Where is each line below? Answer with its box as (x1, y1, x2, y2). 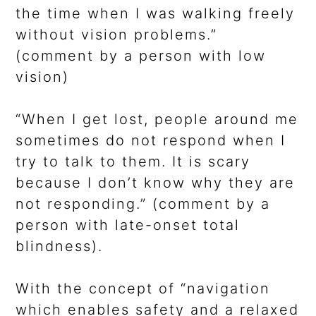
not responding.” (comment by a (16, 195, 271, 213)
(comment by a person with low (16, 47, 267, 65)
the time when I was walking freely (16, 5, 296, 23)
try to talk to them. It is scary (16, 153, 251, 171)
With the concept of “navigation (16, 280, 271, 298)
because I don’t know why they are (16, 174, 296, 192)
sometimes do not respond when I (16, 132, 286, 150)
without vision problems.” (16, 26, 218, 44)
